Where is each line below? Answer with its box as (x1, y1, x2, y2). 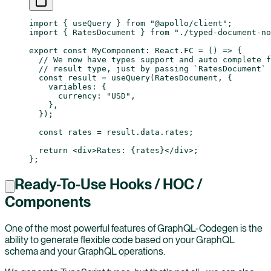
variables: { (29, 82, 106, 91)
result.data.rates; (102, 127, 194, 137)
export (29, 45, 58, 55)
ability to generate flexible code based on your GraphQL (5, 234, 235, 246)
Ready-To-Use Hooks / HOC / (15, 175, 202, 194)
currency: (29, 91, 106, 100)
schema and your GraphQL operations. (5, 246, 165, 258)
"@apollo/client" (145, 18, 227, 28)
